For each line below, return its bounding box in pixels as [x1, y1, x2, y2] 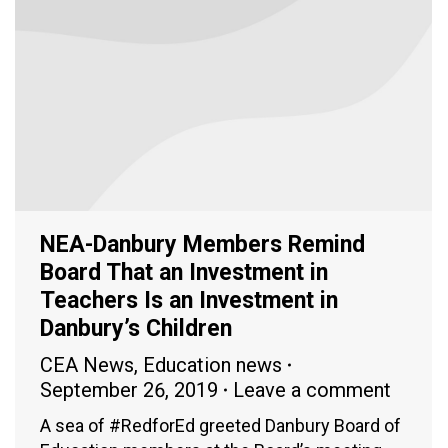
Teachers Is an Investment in [40, 286, 338, 314]
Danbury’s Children [40, 314, 232, 342]
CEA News [40, 352, 134, 377]
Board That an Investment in [40, 258, 328, 286]
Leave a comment [233, 377, 391, 402]
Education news [143, 352, 282, 377]
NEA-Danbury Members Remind [40, 230, 365, 258]
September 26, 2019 [40, 377, 218, 402]
